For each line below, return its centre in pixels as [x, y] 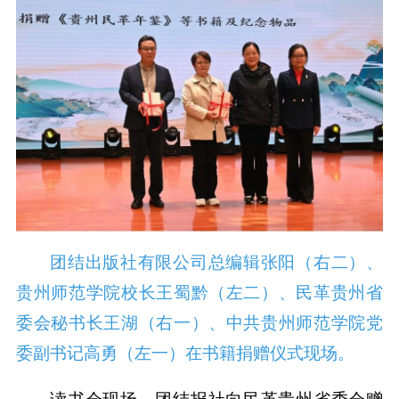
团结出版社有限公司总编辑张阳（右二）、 [217, 263]
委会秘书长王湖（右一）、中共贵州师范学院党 [199, 323]
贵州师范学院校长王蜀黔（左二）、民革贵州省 [199, 293]
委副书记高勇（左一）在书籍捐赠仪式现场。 [185, 354]
